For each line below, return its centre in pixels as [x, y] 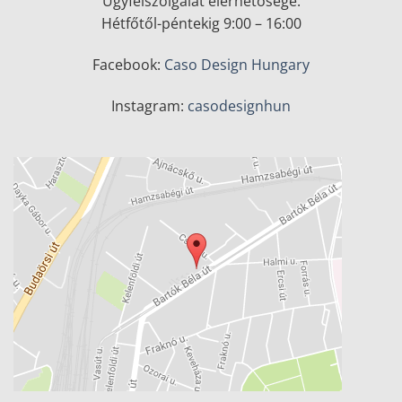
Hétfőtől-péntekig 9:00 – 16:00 [201, 24]
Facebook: [128, 64]
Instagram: [149, 105]
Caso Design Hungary [237, 64]
